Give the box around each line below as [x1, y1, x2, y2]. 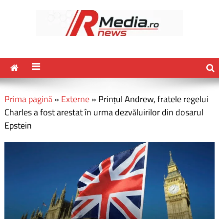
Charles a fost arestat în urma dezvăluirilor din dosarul [4, 106, 203, 119]
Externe [61, 92, 89, 106]
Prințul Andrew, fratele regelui [98, 92, 208, 106]
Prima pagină [4, 92, 52, 106]
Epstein [4, 119, 32, 132]
